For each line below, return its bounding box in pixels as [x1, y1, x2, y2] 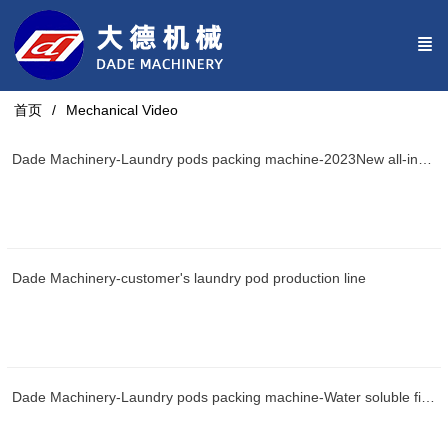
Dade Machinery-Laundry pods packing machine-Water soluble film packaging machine [420, 388, 435, 405]
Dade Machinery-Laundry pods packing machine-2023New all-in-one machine [417, 151, 432, 167]
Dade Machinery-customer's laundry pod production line [11, 269, 366, 286]
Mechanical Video [66, 102, 179, 118]
